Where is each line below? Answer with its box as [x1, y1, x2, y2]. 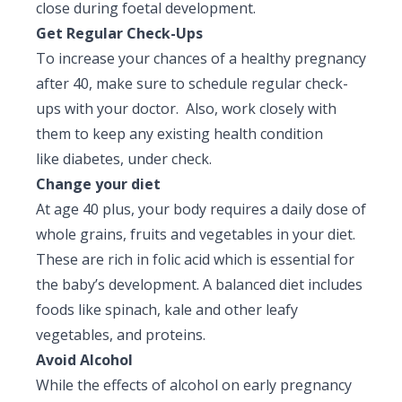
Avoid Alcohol [36, 349, 133, 370]
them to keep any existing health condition [36, 123, 323, 144]
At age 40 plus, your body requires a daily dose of [36, 198, 366, 219]
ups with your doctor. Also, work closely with [36, 98, 336, 118]
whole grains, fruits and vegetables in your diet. [36, 223, 355, 244]
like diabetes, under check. [36, 148, 212, 169]
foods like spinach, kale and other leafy [36, 299, 298, 319]
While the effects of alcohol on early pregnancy [36, 374, 352, 395]
